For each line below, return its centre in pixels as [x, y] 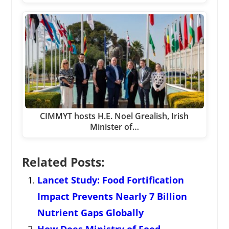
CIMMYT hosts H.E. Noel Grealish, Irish [114, 116]
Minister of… [114, 127]
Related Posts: [63, 163]
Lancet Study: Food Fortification [110, 180]
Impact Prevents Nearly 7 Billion [112, 197]
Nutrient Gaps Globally [90, 213]
